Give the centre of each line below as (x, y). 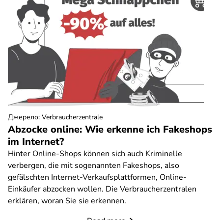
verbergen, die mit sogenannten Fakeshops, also (94, 165)
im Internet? (36, 142)
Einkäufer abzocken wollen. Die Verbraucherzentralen (102, 189)
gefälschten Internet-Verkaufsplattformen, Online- (97, 177)
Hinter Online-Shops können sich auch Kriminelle (95, 154)
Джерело (23, 117)
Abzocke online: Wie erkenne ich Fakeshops (110, 129)
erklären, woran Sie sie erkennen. (67, 201)
